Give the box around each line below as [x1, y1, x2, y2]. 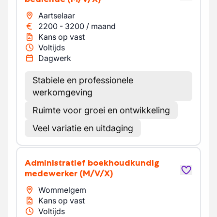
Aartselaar [38, 11, 75, 20]
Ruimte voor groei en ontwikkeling [32, 105, 170, 115]
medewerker [25, 168, 77, 179]
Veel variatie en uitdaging [32, 123, 133, 133]
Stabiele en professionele [32, 75, 133, 85]
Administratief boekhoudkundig [25, 157, 31, 168]
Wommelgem [38, 185, 86, 195]
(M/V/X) [79, 168, 113, 179]
